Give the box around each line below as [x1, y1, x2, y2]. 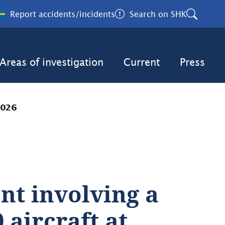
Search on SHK [130, 9, 186, 19]
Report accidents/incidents [10, 9, 115, 19]
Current [124, 56, 160, 68]
